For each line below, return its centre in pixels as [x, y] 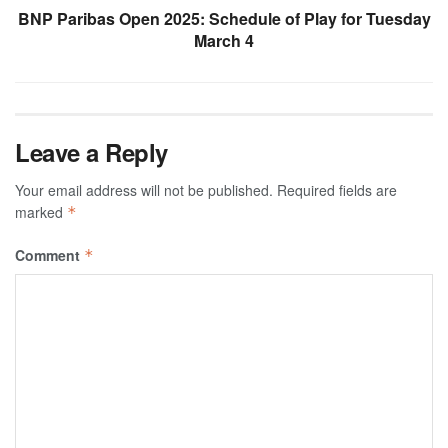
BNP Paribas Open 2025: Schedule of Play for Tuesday [224, 19]
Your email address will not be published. [144, 190]
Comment [49, 255]
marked [41, 212]
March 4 [224, 41]
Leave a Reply [91, 152]
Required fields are [337, 190]
